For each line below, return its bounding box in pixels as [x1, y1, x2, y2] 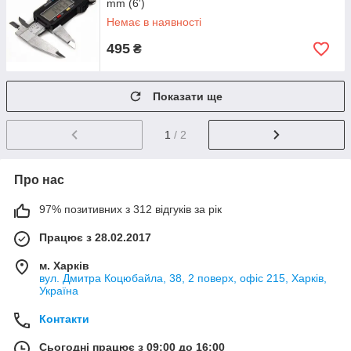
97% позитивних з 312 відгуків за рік [39, 202, 222, 215]
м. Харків [39, 259, 89, 272]
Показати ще [153, 90, 223, 103]
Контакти [39, 312, 89, 325]
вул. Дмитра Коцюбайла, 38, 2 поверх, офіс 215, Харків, [39, 271, 327, 284]
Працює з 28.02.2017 [39, 230, 151, 244]
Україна [39, 284, 78, 297]
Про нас [14, 172, 64, 186]
